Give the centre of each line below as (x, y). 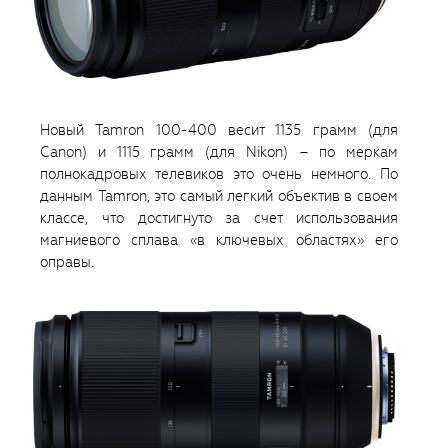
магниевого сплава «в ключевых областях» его (219, 240)
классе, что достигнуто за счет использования (219, 218)
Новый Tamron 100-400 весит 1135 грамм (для (219, 130)
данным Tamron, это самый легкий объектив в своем (219, 196)
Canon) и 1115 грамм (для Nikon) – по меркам (219, 152)
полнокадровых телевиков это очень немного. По (219, 174)
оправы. (67, 262)
